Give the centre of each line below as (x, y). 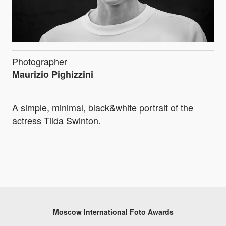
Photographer (40, 61)
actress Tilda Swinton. (56, 120)
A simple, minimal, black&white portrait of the (103, 108)
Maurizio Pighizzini (53, 74)
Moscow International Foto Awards (113, 212)
